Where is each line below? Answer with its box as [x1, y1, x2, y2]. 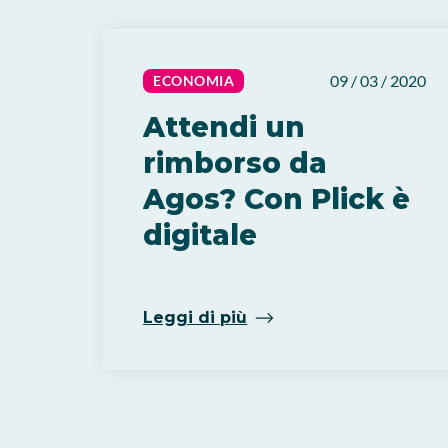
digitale [143, 218, 257, 252]
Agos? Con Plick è [143, 182, 410, 216]
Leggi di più [143, 308, 247, 327]
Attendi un [143, 110, 305, 144]
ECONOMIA [153, 72, 235, 89]
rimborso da [143, 146, 327, 180]
